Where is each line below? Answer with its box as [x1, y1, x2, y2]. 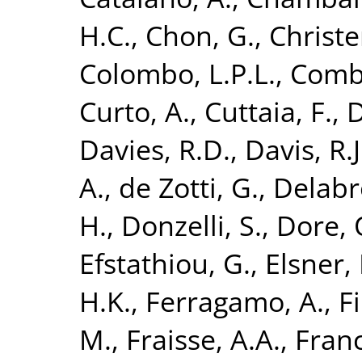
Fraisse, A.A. [126, 319, 280, 358]
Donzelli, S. [121, 205, 262, 244]
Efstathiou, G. [79, 243, 250, 282]
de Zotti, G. [119, 167, 259, 206]
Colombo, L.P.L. [79, 53, 276, 92]
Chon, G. [145, 15, 255, 54]
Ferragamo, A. [145, 281, 324, 320]
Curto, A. [79, 91, 190, 130]
